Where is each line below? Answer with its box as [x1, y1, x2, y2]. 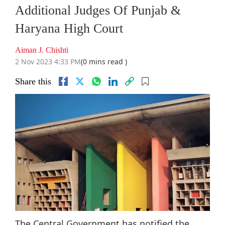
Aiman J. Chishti [15, 46, 68, 55]
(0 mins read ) [81, 57, 127, 67]
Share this [15, 76, 51, 87]
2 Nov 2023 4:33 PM [15, 57, 81, 67]
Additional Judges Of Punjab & [15, 3, 181, 18]
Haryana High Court [15, 21, 123, 36]
